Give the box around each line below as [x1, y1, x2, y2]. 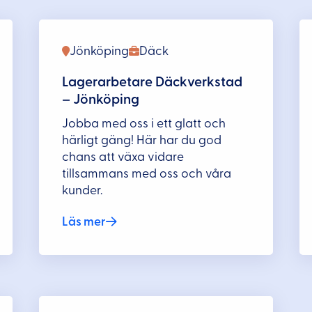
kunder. [62, 184, 103, 196]
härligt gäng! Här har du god [62, 134, 222, 146]
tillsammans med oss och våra [62, 167, 232, 180]
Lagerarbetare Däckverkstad [62, 75, 243, 89]
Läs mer [62, 216, 107, 228]
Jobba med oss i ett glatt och [62, 117, 226, 130]
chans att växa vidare [62, 150, 185, 163]
